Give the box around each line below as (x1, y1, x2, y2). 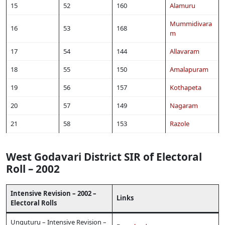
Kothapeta (170, 82, 201, 92)
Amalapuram (170, 64, 208, 74)
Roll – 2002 (6, 161, 60, 176)
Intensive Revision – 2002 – (11, 189, 96, 198)
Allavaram (170, 46, 199, 56)
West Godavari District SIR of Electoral (6, 149, 202, 164)
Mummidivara (170, 19, 212, 28)
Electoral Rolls (11, 198, 57, 208)
